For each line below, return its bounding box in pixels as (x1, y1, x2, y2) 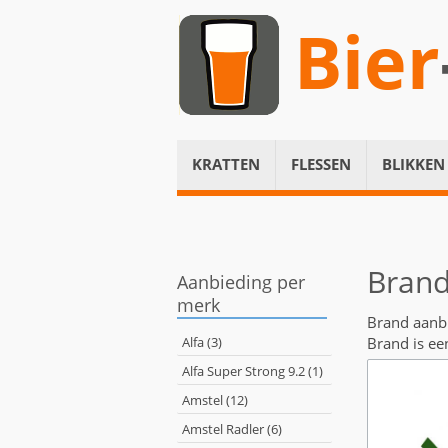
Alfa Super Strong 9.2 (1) (182, 362, 323, 380)
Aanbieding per (177, 270, 305, 294)
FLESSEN (291, 154, 351, 174)
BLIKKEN (382, 154, 445, 174)
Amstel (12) (182, 391, 248, 409)
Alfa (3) (182, 333, 222, 351)
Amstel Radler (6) (182, 420, 282, 438)
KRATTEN (192, 154, 260, 174)
